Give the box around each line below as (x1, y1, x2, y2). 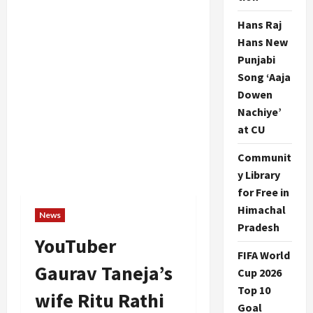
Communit (237, 150, 291, 164)
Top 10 (237, 283, 270, 297)
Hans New (237, 35, 288, 49)
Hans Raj (237, 17, 282, 31)
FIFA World (237, 248, 290, 262)
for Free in (237, 185, 289, 199)
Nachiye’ (237, 105, 282, 119)
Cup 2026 (237, 265, 282, 279)
